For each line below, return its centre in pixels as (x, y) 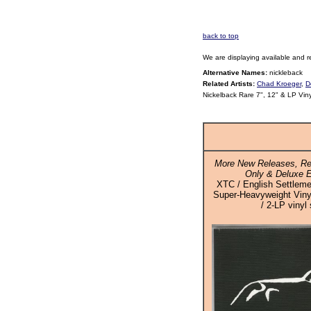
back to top (221, 36)
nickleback (285, 73)
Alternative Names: (235, 73)
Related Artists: (230, 84)
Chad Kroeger (279, 84)
